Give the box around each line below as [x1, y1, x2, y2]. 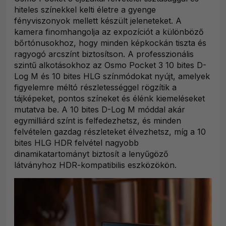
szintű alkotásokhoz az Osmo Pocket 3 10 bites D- [14, 60, 206, 71]
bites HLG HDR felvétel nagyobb [14, 138, 139, 148]
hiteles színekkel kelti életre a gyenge [14, 5, 156, 15]
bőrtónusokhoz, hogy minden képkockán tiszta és [14, 38, 206, 48]
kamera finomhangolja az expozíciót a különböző [14, 27, 204, 37]
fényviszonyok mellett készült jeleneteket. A [14, 16, 182, 26]
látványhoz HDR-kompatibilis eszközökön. [14, 160, 177, 171]
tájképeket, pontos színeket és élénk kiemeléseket [14, 93, 205, 104]
